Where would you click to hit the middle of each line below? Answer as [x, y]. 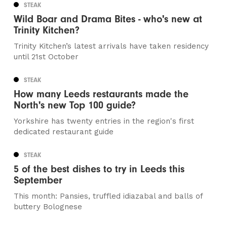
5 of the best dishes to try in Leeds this [99, 169]
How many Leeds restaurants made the [101, 94]
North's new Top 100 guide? [75, 105]
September [38, 180]
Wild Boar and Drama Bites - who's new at [108, 19]
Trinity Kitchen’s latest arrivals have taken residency [111, 46]
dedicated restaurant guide [64, 132]
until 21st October [46, 57]
